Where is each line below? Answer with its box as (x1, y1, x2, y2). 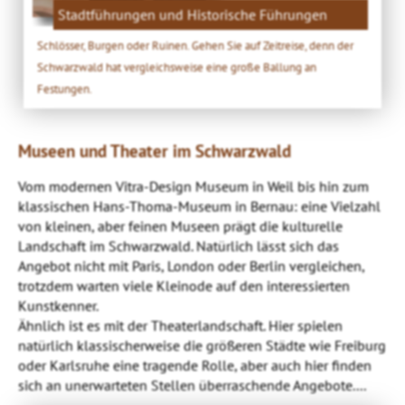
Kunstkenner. (18, 296, 99, 315)
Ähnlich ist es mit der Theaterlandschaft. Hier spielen (18, 316, 343, 334)
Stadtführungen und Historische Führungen (58, 5, 328, 24)
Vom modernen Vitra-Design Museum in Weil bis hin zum (18, 176, 369, 195)
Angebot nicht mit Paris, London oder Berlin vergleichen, (18, 256, 364, 275)
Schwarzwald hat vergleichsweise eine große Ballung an (37, 58, 317, 75)
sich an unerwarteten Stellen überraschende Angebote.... (18, 375, 366, 394)
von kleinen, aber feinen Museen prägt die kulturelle (18, 216, 343, 235)
